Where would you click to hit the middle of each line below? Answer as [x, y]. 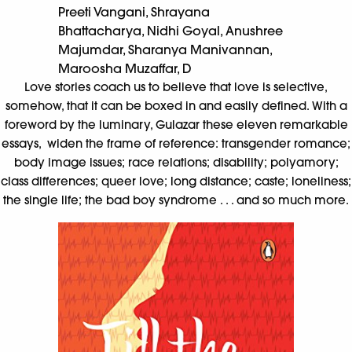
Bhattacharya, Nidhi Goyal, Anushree [170, 30]
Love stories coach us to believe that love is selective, [176, 86]
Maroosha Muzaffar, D [125, 68]
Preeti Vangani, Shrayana [134, 11]
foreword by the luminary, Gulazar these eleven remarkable [176, 124]
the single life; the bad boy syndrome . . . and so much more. [176, 200]
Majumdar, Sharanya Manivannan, [165, 49]
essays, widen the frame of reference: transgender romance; [176, 143]
